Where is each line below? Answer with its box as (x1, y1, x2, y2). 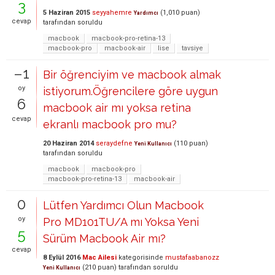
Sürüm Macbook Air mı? (43, 232, 166, 245)
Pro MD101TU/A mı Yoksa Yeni (43, 215, 199, 228)
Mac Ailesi (82, 254, 117, 261)
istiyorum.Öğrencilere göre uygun (43, 85, 218, 98)
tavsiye (182, 44, 203, 52)
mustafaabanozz (165, 254, 219, 261)
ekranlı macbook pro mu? (43, 118, 177, 131)
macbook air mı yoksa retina (43, 101, 191, 114)
